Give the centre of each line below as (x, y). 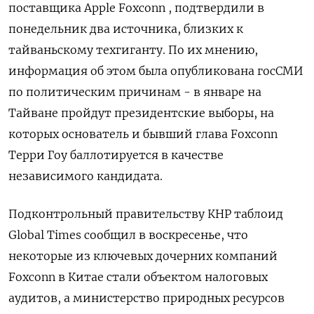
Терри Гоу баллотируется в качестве (116, 155)
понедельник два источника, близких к (126, 29)
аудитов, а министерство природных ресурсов (146, 298)
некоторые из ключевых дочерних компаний (143, 256)
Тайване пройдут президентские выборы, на (141, 113)
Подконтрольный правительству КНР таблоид (146, 214)
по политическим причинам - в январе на (135, 92)
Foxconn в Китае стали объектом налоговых (138, 277)
